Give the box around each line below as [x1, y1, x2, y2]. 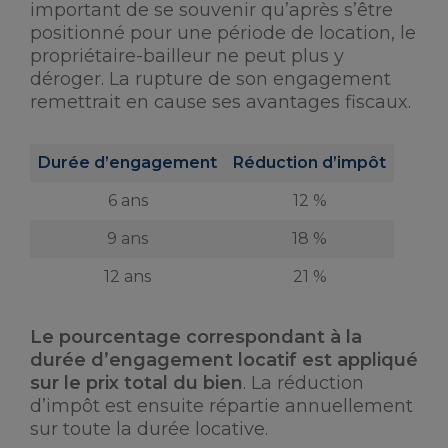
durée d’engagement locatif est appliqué [30, 349, 418, 371]
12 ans [104, 267, 151, 286]
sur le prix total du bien [30, 372, 243, 394]
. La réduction [243, 372, 364, 394]
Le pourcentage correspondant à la [30, 326, 362, 348]
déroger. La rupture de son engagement [30, 68, 391, 90]
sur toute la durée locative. [30, 418, 268, 440]
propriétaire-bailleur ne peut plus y [30, 45, 344, 67]
